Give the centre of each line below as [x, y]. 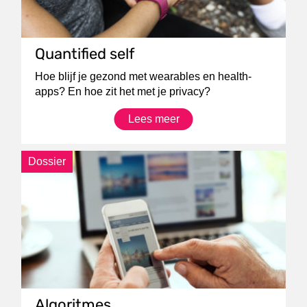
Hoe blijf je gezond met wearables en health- [144, 76]
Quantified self [85, 54]
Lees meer [153, 119]
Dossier [47, 161]
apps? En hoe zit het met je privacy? [123, 91]
